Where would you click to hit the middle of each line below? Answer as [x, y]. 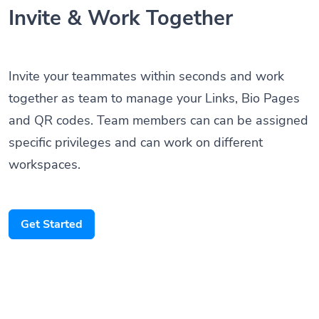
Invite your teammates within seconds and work [146, 59]
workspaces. [45, 147]
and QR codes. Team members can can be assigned [158, 103]
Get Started [52, 208]
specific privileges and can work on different [136, 125]
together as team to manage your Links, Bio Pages [154, 81]
